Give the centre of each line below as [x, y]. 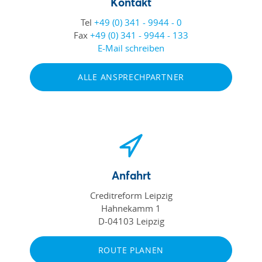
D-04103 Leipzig [131, 221]
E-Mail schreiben [131, 48]
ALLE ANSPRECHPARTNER [131, 77]
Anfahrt [131, 175]
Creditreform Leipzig [131, 195]
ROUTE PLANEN [131, 250]
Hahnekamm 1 [131, 208]
